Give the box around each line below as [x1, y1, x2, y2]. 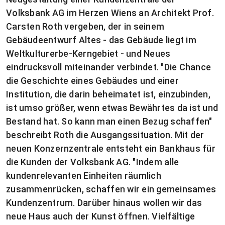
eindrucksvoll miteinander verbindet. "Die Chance [6, 62, 211, 72]
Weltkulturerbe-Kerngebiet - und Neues [6, 48, 171, 59]
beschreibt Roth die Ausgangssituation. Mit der [6, 130, 204, 140]
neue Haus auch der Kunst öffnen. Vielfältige [6, 211, 195, 221]
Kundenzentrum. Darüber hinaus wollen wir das [6, 197, 202, 208]
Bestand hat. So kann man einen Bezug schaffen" [6, 116, 212, 127]
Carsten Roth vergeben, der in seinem [6, 21, 164, 32]
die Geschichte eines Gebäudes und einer [6, 75, 179, 86]
